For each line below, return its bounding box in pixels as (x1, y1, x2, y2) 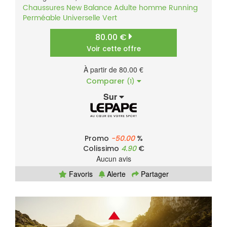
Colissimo (83, 143, 121, 154)
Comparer (86, 76, 127, 87)
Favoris (66, 169, 93, 179)
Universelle (63, 12, 100, 24)
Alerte (104, 169, 126, 179)
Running (169, 2, 198, 14)
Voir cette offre (86, 44, 141, 54)
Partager (138, 169, 169, 179)
